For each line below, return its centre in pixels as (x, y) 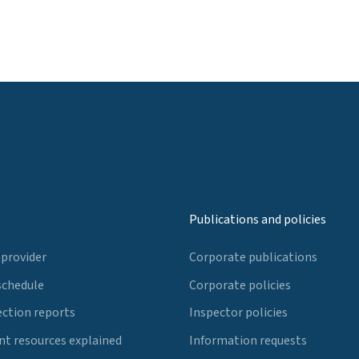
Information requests (248, 341)
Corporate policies (240, 285)
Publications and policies (258, 219)
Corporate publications (253, 257)
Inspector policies (238, 313)
